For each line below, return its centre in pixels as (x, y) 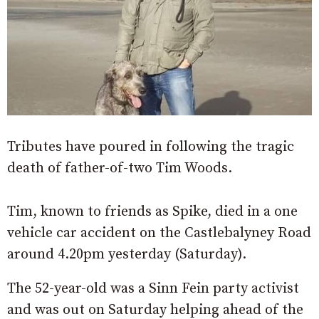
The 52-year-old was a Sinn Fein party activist (153, 289)
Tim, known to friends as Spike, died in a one (152, 212)
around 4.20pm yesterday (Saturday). (127, 255)
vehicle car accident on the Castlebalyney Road (159, 234)
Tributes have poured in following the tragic (151, 147)
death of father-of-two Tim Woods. (120, 169)
